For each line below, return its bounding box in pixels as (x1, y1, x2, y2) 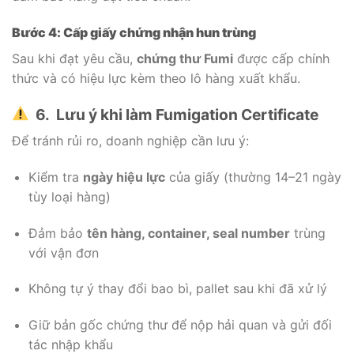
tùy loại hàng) (28, 188, 111, 205)
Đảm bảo (28, 224, 87, 241)
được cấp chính (233, 50, 330, 66)
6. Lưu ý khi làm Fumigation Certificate (28, 104, 318, 124)
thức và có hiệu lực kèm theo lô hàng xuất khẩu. (12, 70, 300, 86)
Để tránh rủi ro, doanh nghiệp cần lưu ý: (12, 133, 249, 149)
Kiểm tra (28, 168, 83, 185)
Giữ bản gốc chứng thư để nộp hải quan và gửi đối (28, 317, 332, 333)
